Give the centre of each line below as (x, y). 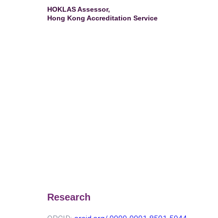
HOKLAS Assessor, (79, 9)
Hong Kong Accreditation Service (102, 18)
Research (69, 197)
